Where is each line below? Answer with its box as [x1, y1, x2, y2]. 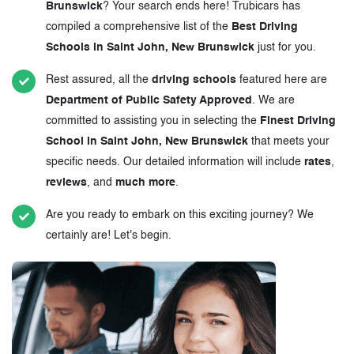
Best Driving [232, 21, 298, 33]
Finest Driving [260, 115, 336, 127]
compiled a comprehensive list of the [46, 21, 232, 33]
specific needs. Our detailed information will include [46, 156, 304, 168]
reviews [46, 177, 87, 189]
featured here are [236, 74, 327, 86]
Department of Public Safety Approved [46, 95, 252, 107]
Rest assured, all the [46, 74, 152, 86]
